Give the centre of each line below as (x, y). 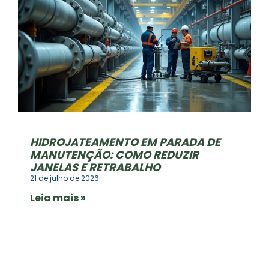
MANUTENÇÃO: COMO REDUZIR (114, 154)
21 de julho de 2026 (65, 178)
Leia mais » (58, 198)
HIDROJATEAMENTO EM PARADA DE (125, 142)
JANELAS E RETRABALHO (95, 167)
